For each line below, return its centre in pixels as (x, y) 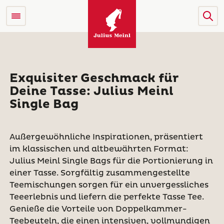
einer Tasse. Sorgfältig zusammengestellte (99, 173)
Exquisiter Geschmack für (94, 78)
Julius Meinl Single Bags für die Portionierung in (111, 161)
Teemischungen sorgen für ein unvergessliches (109, 185)
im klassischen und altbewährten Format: (99, 149)
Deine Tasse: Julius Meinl (91, 91)
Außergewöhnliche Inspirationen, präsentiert (106, 137)
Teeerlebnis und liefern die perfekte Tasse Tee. (106, 197)
